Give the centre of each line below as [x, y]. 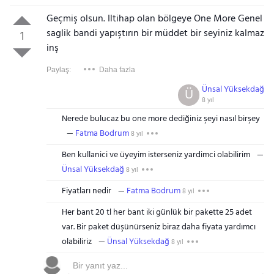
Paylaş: [58, 70]
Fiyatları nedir [86, 191]
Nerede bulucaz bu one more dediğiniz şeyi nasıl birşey [161, 119]
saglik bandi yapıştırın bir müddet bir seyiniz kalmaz [155, 34]
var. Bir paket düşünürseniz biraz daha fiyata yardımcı [158, 227]
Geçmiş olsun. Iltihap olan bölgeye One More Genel [154, 19]
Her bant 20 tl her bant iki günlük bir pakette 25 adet [157, 213]
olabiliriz [76, 242]
